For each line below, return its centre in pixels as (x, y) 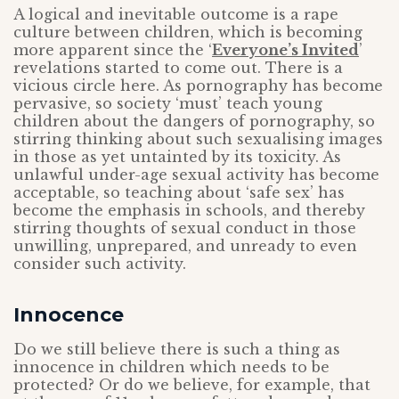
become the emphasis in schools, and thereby (189, 210)
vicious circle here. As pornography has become (198, 85)
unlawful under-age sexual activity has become (196, 175)
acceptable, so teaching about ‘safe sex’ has (179, 192)
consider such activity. (100, 264)
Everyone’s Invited (285, 50)
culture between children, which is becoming (188, 32)
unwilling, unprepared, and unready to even (185, 246)
